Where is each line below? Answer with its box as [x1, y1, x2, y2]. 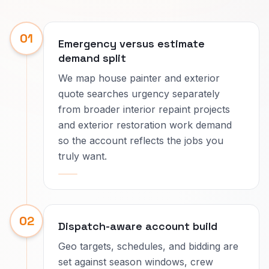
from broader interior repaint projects [58, 103, 230, 115]
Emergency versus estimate [58, 37, 205, 50]
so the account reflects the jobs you [58, 134, 223, 147]
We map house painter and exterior [58, 72, 220, 84]
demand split [58, 51, 126, 65]
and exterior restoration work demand [58, 119, 232, 131]
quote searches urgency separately [58, 88, 220, 100]
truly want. [58, 150, 107, 162]
